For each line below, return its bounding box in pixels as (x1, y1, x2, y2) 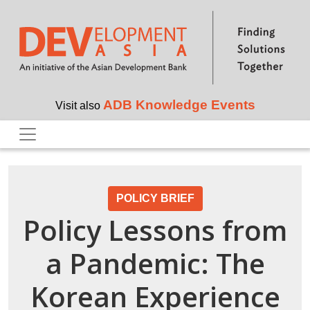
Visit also (55, 100, 103, 112)
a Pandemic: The (45, 244, 265, 283)
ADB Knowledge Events (102, 98, 255, 113)
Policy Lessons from (23, 211, 287, 250)
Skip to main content (154, 2, 246, 14)
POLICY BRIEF (116, 192, 194, 205)
